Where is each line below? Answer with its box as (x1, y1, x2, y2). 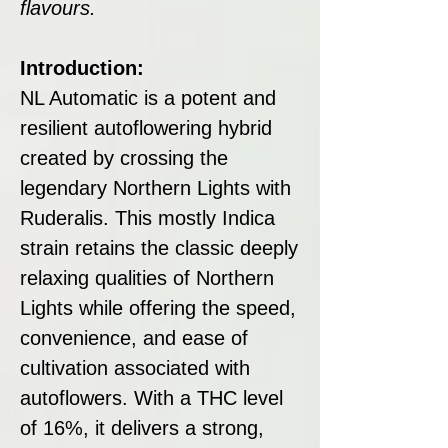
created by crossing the (20, 146, 228, 169)
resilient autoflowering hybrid (20, 116, 272, 139)
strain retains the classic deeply (20, 236, 298, 259)
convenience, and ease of (20, 326, 248, 349)
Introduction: (20, 56, 144, 79)
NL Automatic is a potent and (20, 86, 276, 109)
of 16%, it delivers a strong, (20, 416, 264, 439)
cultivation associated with (20, 356, 250, 379)
